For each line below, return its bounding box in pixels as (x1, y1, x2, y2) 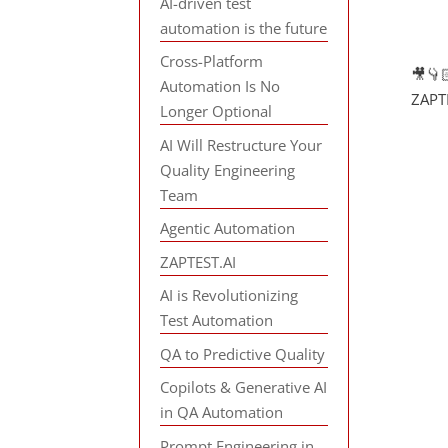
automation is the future (160, 17, 328, 38)
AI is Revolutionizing (160, 285, 299, 305)
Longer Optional (160, 101, 273, 121)
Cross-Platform (160, 51, 264, 71)
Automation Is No (160, 76, 281, 96)
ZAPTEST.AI (160, 251, 237, 272)
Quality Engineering (160, 159, 296, 180)
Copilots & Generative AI (160, 377, 328, 397)
